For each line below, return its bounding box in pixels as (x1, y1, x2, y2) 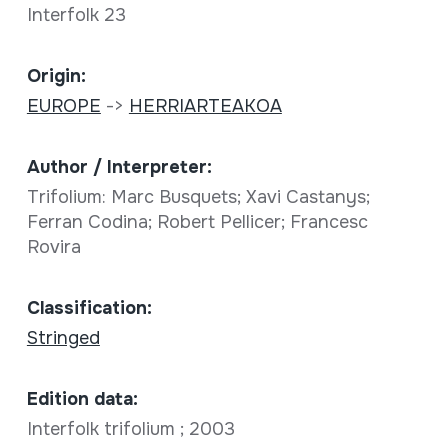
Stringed (26, 327, 100, 349)
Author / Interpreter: (26, 156, 212, 178)
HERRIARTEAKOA (128, 95, 282, 117)
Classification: (26, 297, 152, 319)
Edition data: (26, 388, 138, 410)
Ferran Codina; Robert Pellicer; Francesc (26, 211, 368, 233)
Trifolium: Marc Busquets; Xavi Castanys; (26, 186, 370, 208)
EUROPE (26, 95, 101, 117)
